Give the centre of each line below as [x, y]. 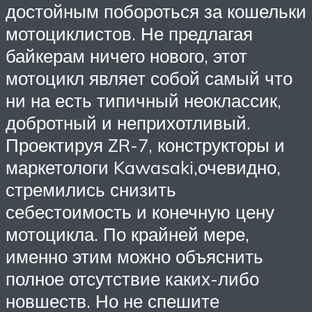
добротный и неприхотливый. [128, 122]
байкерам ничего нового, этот [126, 55]
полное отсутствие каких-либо [132, 278]
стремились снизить [91, 189]
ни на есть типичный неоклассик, [143, 100]
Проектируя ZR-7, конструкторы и [145, 145]
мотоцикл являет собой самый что [149, 78]
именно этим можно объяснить [134, 256]
